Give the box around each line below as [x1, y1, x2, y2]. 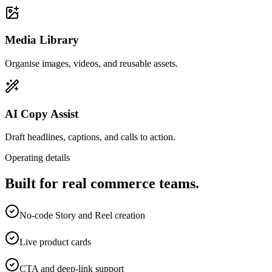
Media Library [5, 33, 79, 47]
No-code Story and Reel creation [19, 210, 145, 221]
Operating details [5, 152, 70, 163]
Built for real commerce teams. [5, 175, 199, 192]
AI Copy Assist [5, 107, 78, 120]
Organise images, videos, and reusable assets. [5, 58, 178, 69]
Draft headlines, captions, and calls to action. [5, 132, 175, 143]
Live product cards [19, 237, 91, 248]
